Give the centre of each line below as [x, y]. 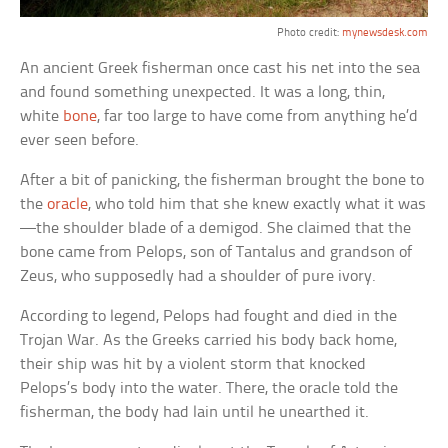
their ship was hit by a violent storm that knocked [193, 365]
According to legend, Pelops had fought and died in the [209, 317]
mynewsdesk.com [384, 33]
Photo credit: [309, 33]
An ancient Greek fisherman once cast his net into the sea [220, 69]
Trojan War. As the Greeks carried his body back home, [209, 341]
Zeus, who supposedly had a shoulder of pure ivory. [198, 277]
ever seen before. [80, 141]
